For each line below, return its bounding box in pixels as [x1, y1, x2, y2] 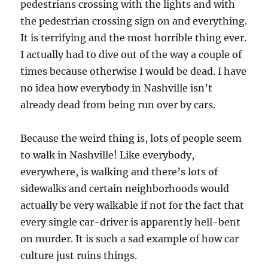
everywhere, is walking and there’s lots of [20, 165, 218, 178]
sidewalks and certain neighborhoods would [20, 182, 230, 194]
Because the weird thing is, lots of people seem [20, 132, 242, 144]
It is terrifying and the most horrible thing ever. [20, 31, 247, 44]
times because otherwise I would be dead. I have [20, 65, 247, 77]
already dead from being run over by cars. [20, 98, 216, 111]
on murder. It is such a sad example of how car [20, 232, 239, 245]
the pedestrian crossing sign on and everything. [20, 14, 248, 27]
